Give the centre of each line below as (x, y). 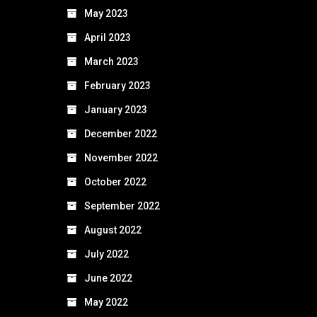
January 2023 (116, 109)
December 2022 (121, 133)
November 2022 (121, 157)
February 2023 (117, 85)
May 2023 (106, 13)
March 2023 (111, 61)
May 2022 (106, 302)
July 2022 (106, 254)
